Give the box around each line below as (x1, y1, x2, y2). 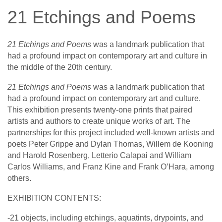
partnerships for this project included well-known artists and (7, 128, 215, 137)
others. (7, 174, 31, 182)
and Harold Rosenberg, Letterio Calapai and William (7, 151, 191, 160)
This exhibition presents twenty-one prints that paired (7, 106, 192, 114)
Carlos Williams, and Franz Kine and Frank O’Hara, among (7, 163, 214, 171)
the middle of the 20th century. (7, 63, 112, 71)
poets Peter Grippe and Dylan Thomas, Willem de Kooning (7, 140, 213, 148)
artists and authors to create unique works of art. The (7, 117, 190, 125)
